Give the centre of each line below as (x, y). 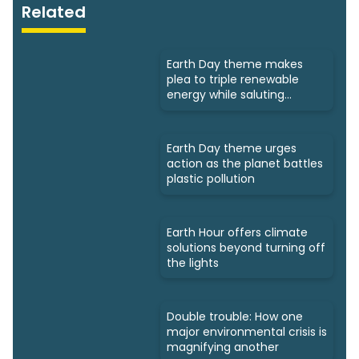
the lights (193, 262)
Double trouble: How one (235, 316)
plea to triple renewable (233, 80)
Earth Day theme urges (232, 149)
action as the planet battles (245, 164)
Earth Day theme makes (235, 65)
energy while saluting (226, 95)
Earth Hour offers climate (237, 232)
